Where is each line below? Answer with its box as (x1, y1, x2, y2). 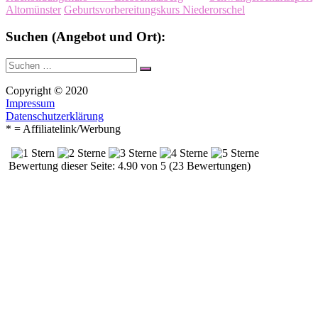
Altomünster (6, 3, 61, 16)
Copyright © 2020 (6, 84, 88, 97)
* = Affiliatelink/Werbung (6, 123, 121, 136)
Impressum (6, 97, 55, 110)
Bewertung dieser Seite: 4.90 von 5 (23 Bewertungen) (6, 160, 251, 172)
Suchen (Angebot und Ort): (6, 29, 165, 45)
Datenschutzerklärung (6, 110, 104, 123)
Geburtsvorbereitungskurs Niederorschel (64, 3, 245, 16)
